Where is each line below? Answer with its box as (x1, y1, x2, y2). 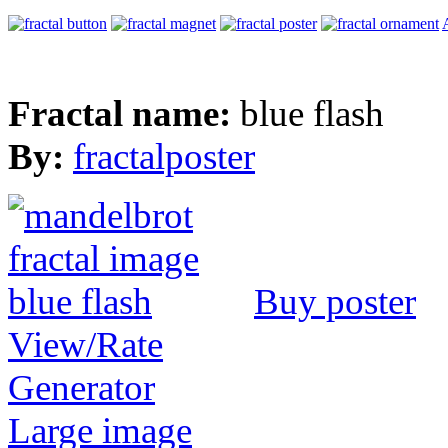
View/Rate (8, 323, 163, 365)
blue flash (240, 92, 384, 134)
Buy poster (254, 280, 416, 322)
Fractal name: (8, 92, 240, 134)
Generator (8, 366, 155, 408)
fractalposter (73, 135, 255, 177)
